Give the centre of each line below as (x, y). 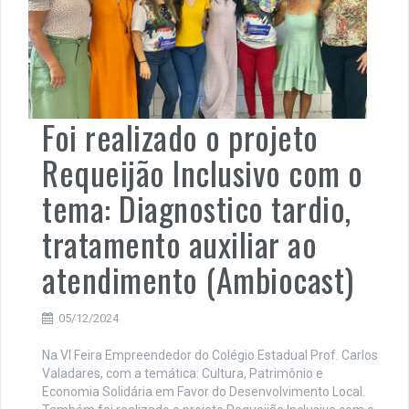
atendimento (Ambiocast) (198, 278)
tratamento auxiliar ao (179, 243)
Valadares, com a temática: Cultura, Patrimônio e (183, 373)
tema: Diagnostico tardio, (197, 207)
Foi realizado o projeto (180, 136)
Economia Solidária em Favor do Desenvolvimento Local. (204, 391)
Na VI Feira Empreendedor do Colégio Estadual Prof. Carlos (210, 355)
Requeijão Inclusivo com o (203, 172)
